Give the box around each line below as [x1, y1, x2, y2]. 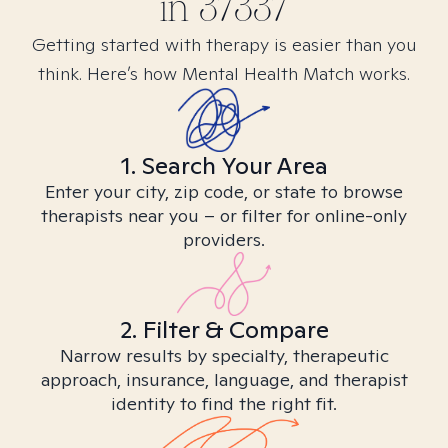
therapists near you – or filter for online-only [41, 204, 407, 227]
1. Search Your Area [120, 150, 328, 181]
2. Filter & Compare [119, 314, 329, 345]
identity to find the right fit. [111, 392, 337, 415]
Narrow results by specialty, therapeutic [59, 344, 389, 367]
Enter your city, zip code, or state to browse [45, 180, 403, 203]
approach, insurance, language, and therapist [40, 368, 408, 391]
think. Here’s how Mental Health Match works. [38, 62, 410, 85]
